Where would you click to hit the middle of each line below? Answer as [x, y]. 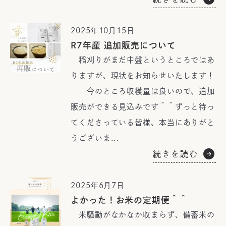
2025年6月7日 [98, 185]
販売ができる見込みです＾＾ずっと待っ [143, 107]
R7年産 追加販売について [123, 45]
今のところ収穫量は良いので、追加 [143, 91]
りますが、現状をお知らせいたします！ [143, 75]
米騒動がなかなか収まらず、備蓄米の [143, 215]
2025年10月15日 [103, 31]
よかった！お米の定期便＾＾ [129, 200]
